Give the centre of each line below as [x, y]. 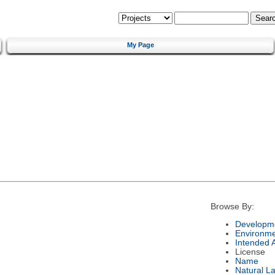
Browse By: [232, 207]
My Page [141, 45]
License [250, 252]
